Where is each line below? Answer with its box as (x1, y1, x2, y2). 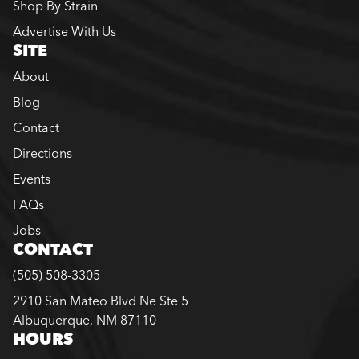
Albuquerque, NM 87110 (13, 311, 156, 328)
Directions (13, 144, 72, 161)
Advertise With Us (13, 22, 116, 39)
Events (13, 170, 50, 187)
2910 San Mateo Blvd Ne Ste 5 (13, 292, 188, 309)
